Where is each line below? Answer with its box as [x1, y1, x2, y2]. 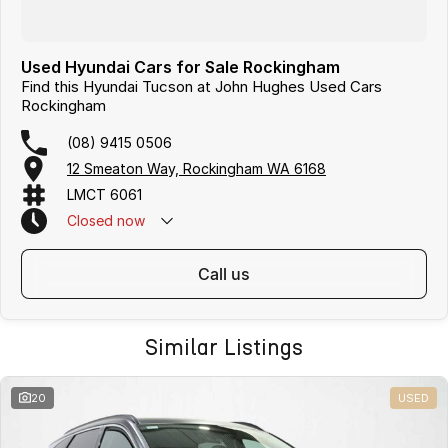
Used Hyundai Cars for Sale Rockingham [21, 56, 340, 77]
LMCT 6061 [67, 186, 142, 204]
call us [210, 263, 250, 284]
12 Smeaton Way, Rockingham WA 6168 [67, 160, 326, 178]
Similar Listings [145, 333, 303, 361]
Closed [67, 212, 113, 230]
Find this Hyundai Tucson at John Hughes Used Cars [21, 76, 382, 96]
